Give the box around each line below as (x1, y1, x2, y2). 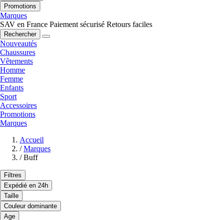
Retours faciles (107, 20, 152, 28)
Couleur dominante (4, 202, 57, 210)
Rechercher (4, 30, 36, 38)
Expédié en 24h (4, 181, 48, 189)
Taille (4, 192, 19, 199)
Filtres (4, 171, 22, 179)
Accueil (20, 135, 44, 144)
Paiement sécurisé (50, 20, 105, 28)
